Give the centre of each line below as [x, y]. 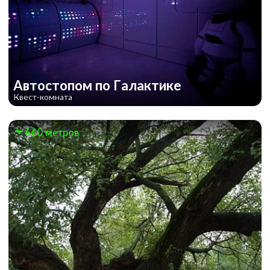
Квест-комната [43, 97]
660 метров [52, 133]
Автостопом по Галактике [99, 86]
